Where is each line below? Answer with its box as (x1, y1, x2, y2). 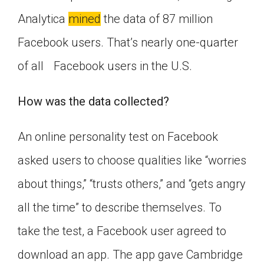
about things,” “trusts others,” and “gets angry (18, 177, 246, 192)
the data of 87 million (101, 12, 213, 27)
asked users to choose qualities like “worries (18, 153, 246, 168)
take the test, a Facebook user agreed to (18, 224, 226, 239)
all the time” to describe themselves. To (18, 200, 222, 215)
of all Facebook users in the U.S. (18, 59, 192, 74)
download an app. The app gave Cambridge (18, 247, 243, 262)
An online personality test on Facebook (18, 130, 218, 144)
